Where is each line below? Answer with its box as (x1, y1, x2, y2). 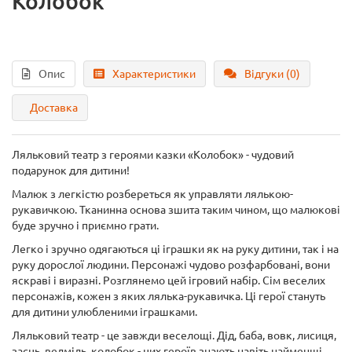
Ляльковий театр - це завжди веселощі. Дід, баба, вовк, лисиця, (12, 329, 336, 342)
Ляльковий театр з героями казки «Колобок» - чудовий (12, 148, 294, 161)
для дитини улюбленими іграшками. (12, 306, 197, 318)
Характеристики (112, 68, 196, 80)
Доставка (30, 101, 78, 114)
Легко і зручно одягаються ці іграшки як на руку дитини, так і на (12, 243, 339, 255)
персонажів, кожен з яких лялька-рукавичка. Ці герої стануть (12, 290, 325, 302)
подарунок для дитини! (12, 164, 130, 177)
